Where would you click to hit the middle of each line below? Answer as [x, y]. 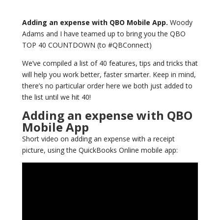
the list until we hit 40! [56, 97]
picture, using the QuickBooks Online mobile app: [100, 150]
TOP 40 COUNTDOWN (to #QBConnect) [87, 45]
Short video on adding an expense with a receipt [98, 139]
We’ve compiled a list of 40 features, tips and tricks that [110, 63]
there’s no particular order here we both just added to [107, 86]
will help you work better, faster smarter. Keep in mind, [109, 75]
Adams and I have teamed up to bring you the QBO [104, 34]
